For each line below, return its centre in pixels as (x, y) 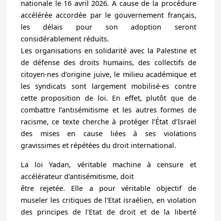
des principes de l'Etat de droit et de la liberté (108, 212)
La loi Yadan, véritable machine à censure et (108, 164)
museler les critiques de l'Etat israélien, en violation (108, 200)
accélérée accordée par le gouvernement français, (108, 15)
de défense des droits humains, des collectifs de (108, 63)
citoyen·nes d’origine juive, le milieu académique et (108, 74)
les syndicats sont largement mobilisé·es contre (108, 86)
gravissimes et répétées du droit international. (98, 146)
